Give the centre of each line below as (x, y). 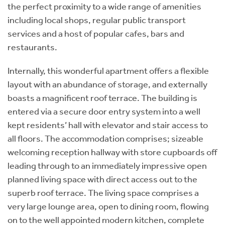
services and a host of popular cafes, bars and (96, 33)
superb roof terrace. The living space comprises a (103, 193)
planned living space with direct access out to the (102, 179)
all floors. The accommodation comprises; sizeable (105, 138)
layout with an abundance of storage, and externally (107, 84)
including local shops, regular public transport (97, 20)
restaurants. (32, 47)
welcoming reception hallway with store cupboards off (112, 152)
